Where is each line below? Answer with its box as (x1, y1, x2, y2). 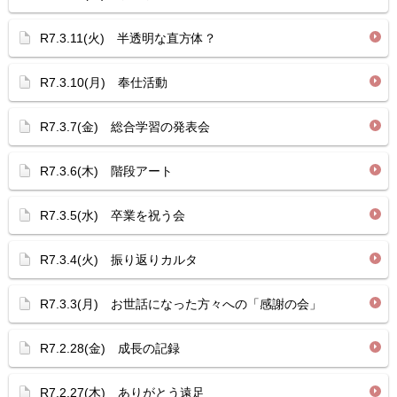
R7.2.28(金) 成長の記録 (40, 341, 180, 355)
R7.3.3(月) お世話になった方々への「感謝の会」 (40, 297, 322, 311)
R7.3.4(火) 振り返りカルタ (40, 253, 198, 267)
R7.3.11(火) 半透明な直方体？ (40, 31, 216, 45)
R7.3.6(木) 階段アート (40, 164, 173, 178)
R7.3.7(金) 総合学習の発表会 (40, 120, 210, 134)
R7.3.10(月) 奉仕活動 (40, 75, 167, 90)
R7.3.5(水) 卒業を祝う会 (40, 208, 185, 222)
